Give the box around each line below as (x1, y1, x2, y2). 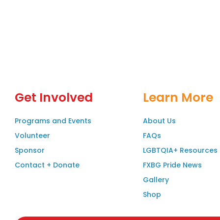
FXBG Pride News (142, 160, 202, 170)
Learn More (142, 88, 213, 106)
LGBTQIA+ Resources (142, 145, 218, 155)
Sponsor (15, 145, 45, 155)
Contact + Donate (15, 160, 80, 170)
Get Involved (15, 88, 93, 106)
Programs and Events (15, 115, 91, 126)
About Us (142, 115, 176, 126)
